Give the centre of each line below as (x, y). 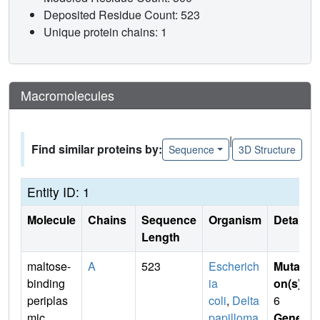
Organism (235, 220)
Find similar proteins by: (97, 149)
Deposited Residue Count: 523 (123, 15)
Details (292, 220)
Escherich (234, 266)
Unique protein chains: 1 (105, 32)
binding (46, 284)
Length (161, 237)
